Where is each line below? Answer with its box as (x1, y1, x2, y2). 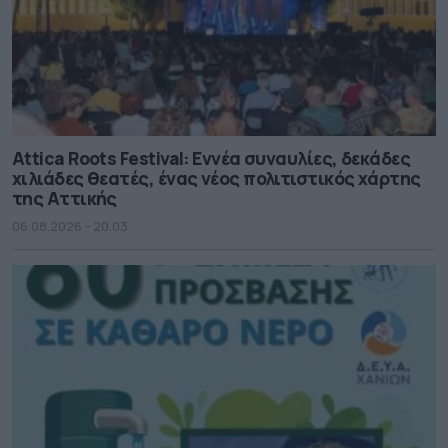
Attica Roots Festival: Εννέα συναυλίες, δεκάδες (12, 145, 411, 170)
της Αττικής (12, 185, 117, 210)
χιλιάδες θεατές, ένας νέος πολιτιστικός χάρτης (12, 165, 421, 190)
